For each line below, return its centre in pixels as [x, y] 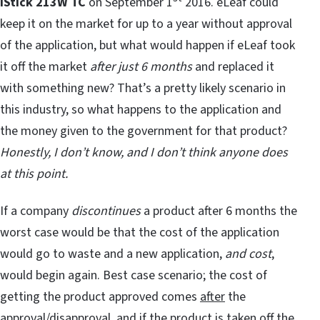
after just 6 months [141, 67]
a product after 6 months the [219, 211]
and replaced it [233, 67]
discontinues [106, 211]
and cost [248, 254]
